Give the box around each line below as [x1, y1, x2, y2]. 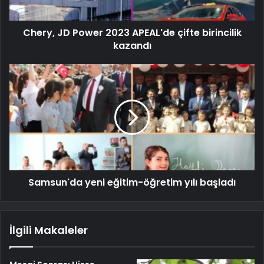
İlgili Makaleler [9, 222, 88, 237]
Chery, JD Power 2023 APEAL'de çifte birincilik [22, 25, 242, 39]
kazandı [113, 38, 151, 52]
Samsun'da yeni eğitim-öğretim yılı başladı [28, 175, 236, 189]
